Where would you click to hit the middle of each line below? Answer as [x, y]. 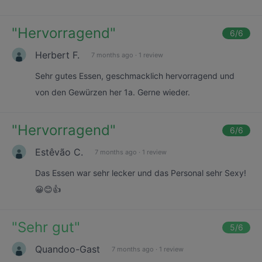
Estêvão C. [59, 152]
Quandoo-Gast [68, 249]
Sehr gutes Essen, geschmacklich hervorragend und [135, 76]
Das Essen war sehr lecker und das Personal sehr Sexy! [141, 173]
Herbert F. [57, 55]
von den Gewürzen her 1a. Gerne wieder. [113, 92]
